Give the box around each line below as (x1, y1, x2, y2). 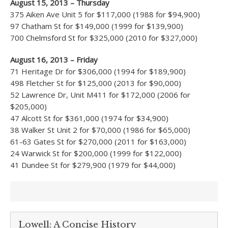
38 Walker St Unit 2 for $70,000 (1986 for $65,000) (10, 125, 190, 135)
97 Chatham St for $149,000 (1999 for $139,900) (10, 21, 183, 31)
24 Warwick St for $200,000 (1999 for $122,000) (10, 148, 182, 158)
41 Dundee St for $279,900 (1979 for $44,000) (10, 160, 176, 170)
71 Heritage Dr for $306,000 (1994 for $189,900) (10, 66, 186, 76)
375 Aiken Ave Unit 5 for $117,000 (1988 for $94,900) (10, 9, 200, 19)
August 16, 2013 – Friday (10, 54, 98, 65)
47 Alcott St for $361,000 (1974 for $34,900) (10, 113, 168, 123)
